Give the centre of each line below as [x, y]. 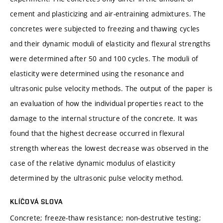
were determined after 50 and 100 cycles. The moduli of [104, 58]
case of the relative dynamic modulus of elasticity [93, 163]
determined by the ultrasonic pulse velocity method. [97, 178]
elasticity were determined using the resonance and [97, 73]
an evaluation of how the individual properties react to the [107, 103]
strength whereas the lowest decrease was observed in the [110, 148]
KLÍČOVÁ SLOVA [37, 201]
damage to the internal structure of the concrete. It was [104, 118]
